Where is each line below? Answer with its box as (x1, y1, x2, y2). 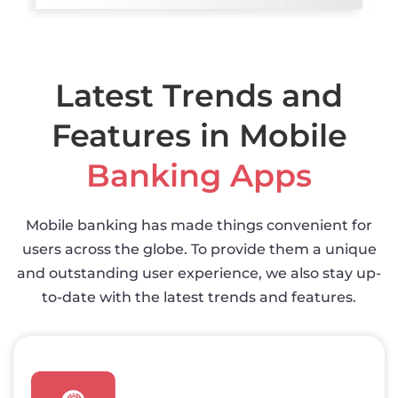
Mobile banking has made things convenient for (26, 216, 372, 234)
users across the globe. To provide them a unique (21, 240, 377, 258)
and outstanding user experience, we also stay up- (17, 264, 381, 282)
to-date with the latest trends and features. (42, 288, 356, 306)
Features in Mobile (51, 115, 347, 155)
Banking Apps (86, 155, 312, 195)
